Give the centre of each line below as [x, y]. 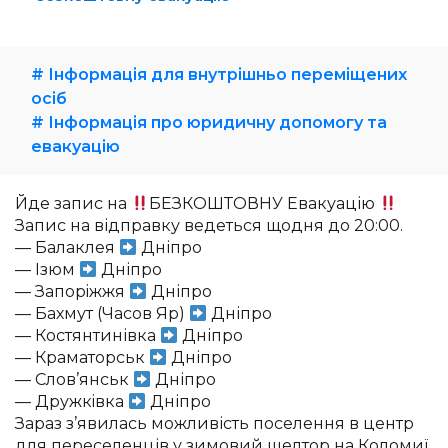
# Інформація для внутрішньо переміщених [219, 74]
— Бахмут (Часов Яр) [102, 313]
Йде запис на [73, 203]
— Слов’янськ [74, 379]
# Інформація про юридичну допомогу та [209, 122]
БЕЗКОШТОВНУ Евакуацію [264, 203]
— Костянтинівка [87, 335]
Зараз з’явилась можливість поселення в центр [214, 423]
